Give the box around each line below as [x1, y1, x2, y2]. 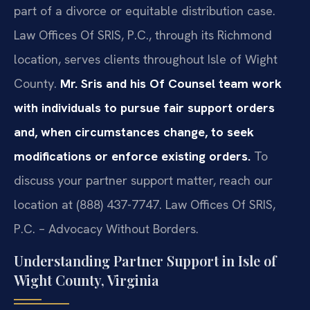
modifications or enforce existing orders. [14, 148, 250, 165]
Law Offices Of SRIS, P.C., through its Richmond [14, 27, 272, 44]
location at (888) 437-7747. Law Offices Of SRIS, [14, 197, 275, 213]
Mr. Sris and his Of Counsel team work [60, 75, 282, 92]
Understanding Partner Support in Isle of [14, 250, 276, 270]
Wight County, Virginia [14, 270, 159, 289]
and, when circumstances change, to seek [14, 124, 254, 140]
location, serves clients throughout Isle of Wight [14, 51, 277, 68]
